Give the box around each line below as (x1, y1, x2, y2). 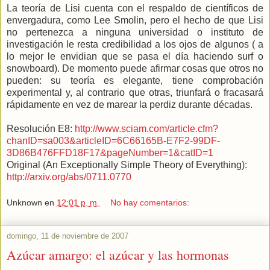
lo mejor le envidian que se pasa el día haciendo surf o (7, 51, 263, 61)
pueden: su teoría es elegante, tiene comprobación (7, 75, 263, 86)
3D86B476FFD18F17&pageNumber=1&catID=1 (7, 147, 213, 158)
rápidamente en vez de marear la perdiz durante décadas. (7, 99, 253, 110)
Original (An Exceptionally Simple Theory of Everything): (7, 159, 247, 170)
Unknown (7, 198, 42, 208)
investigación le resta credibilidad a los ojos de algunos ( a (7, 39, 263, 49)
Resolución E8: (7, 123, 75, 134)
